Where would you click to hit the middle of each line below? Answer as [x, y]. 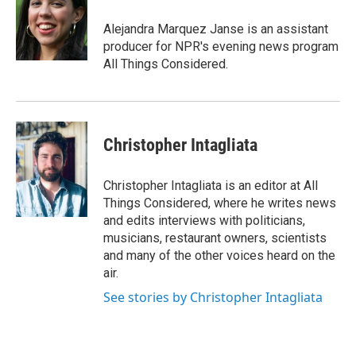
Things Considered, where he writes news [220, 203]
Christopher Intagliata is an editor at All [211, 186]
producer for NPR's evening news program [221, 46]
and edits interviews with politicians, [204, 221]
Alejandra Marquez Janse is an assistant [216, 29]
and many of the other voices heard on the [219, 255]
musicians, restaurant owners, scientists [215, 238]
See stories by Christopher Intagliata [213, 297]
